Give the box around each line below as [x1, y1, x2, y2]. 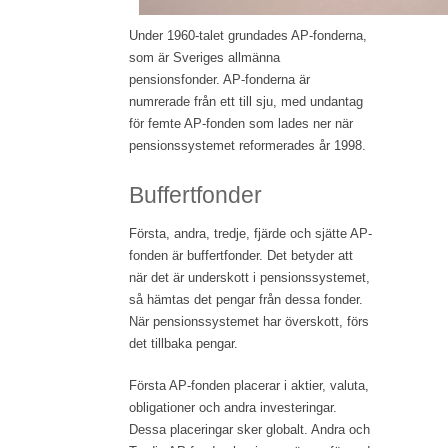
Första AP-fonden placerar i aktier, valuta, [129, 377, 369, 393]
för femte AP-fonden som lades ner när [129, 115, 353, 131]
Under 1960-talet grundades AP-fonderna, [129, 27, 367, 43]
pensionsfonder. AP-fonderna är [129, 71, 310, 87]
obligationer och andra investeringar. [129, 399, 337, 415]
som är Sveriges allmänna [129, 49, 280, 65]
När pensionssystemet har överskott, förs [129, 313, 369, 329]
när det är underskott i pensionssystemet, [129, 269, 370, 285]
